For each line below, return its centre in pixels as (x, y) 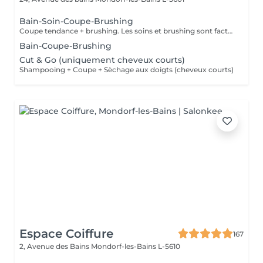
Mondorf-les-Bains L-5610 (136, 246)
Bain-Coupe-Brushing (65, 46)
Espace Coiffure (66, 234)
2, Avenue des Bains (55, 246)
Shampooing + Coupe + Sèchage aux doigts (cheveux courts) (127, 70)
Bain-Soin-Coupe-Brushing (76, 21)
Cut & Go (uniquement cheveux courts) (102, 60)
